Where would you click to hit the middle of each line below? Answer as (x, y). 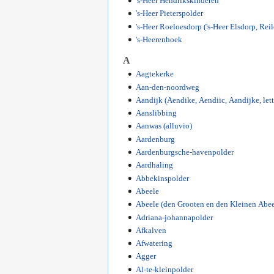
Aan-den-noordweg (167, 87)
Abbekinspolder (162, 178)
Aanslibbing (156, 113)
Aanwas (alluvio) (164, 126)
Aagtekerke (154, 74)
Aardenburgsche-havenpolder (184, 152)
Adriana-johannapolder (174, 217)
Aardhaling (154, 165)
